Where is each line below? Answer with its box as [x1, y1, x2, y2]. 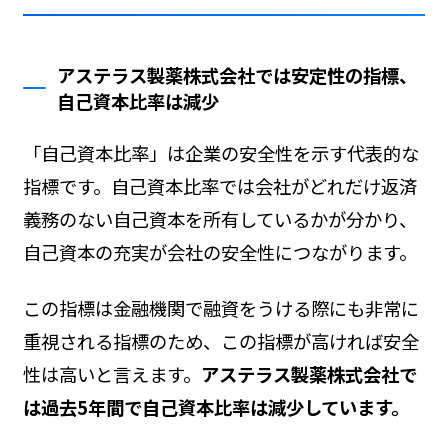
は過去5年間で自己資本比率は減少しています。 [22, 393, 409, 420]
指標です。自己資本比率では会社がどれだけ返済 [22, 172, 417, 199]
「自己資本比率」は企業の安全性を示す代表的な [22, 139, 419, 166]
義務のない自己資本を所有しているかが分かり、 [22, 205, 417, 232]
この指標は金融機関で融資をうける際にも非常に [22, 294, 419, 321]
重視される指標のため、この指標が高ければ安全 [22, 327, 419, 354]
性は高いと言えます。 [22, 360, 201, 387]
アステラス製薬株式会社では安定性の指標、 [57, 61, 418, 88]
